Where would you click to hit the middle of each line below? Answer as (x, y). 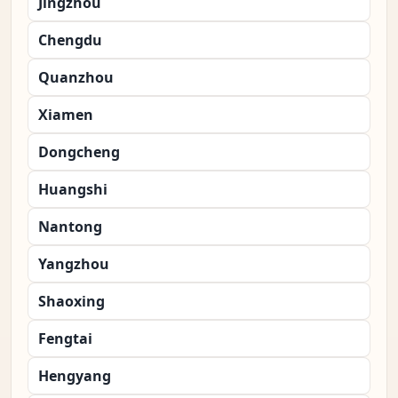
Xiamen (66, 115)
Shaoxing (72, 302)
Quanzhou (76, 78)
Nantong (70, 227)
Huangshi (73, 190)
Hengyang (75, 376)
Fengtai (65, 339)
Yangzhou (74, 264)
